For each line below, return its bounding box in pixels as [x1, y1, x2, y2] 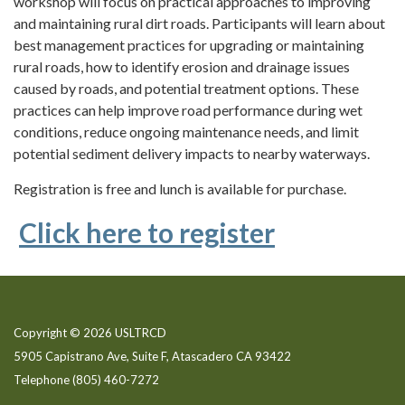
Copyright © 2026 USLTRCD [14, 325, 166, 340]
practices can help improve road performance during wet [14, 100, 363, 118]
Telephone [14, 372, 70, 387]
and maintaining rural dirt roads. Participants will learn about [14, 14, 385, 32]
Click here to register [19, 215, 275, 249]
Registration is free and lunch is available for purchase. [14, 179, 346, 197]
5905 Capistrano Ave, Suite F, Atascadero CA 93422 [14, 348, 291, 363]
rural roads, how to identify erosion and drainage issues [14, 57, 350, 75]
